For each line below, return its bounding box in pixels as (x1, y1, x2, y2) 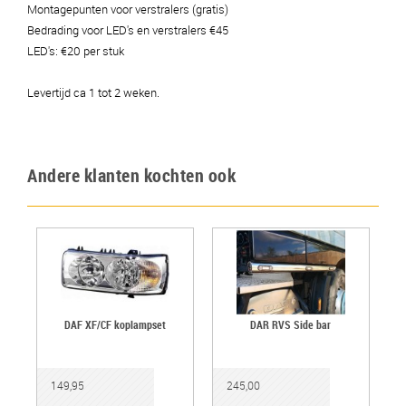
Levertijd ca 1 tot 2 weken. (27, 84, 159, 101)
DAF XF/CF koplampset (63, 317, 166, 333)
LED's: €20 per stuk (27, 43, 124, 59)
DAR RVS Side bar (250, 317, 332, 333)
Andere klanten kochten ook (27, 163, 236, 188)
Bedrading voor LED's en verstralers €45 (27, 22, 228, 38)
